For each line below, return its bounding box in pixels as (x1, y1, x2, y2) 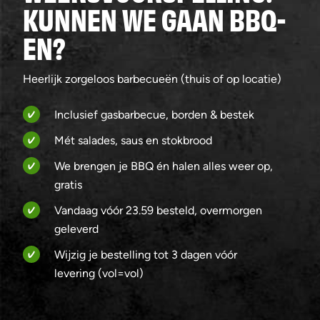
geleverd (54, 222, 99, 236)
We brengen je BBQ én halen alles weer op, (54, 159, 273, 173)
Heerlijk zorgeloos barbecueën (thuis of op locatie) (23, 72, 287, 86)
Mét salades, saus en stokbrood (54, 134, 212, 147)
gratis (54, 178, 82, 191)
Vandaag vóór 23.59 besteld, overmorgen (54, 204, 262, 217)
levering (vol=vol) (54, 266, 144, 280)
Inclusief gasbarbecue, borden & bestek (54, 108, 254, 121)
